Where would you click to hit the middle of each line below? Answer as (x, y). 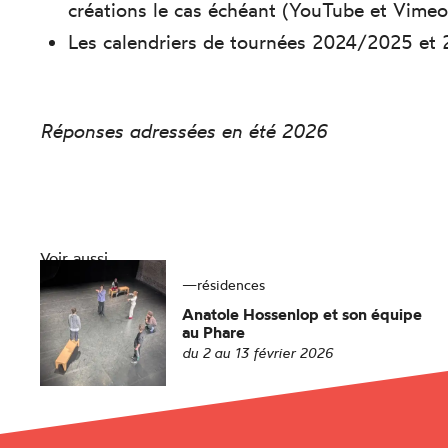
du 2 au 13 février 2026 (258, 352)
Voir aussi (74, 257)
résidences (231, 284)
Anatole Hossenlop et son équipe (302, 313)
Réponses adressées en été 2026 (184, 131)
